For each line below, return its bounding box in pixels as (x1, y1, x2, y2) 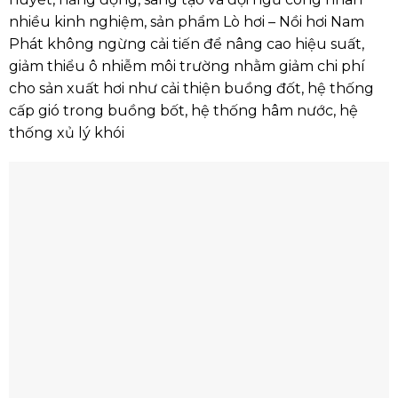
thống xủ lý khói (8, 123, 124, 141)
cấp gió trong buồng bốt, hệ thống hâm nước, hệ (8, 101, 358, 119)
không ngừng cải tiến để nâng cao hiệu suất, (43, 35, 364, 52)
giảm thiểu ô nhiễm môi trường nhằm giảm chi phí (8, 57, 365, 75)
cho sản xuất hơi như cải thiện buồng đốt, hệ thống (8, 79, 374, 97)
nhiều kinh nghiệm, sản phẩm (8, 12, 219, 30)
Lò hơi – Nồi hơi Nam (219, 12, 364, 30)
